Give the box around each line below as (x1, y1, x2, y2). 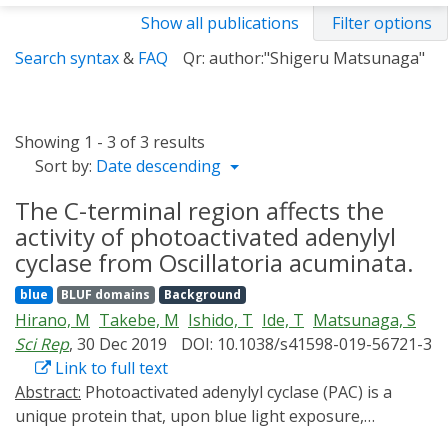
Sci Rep (15, 333, 69, 355)
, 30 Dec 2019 (69, 333, 171, 355)
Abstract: (15, 381, 81, 403)
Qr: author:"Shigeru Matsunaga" (183, 47, 425, 69)
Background (163, 286, 241, 303)
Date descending (96, 155, 225, 177)
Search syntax (15, 47, 119, 69)
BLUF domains (61, 286, 151, 303)
